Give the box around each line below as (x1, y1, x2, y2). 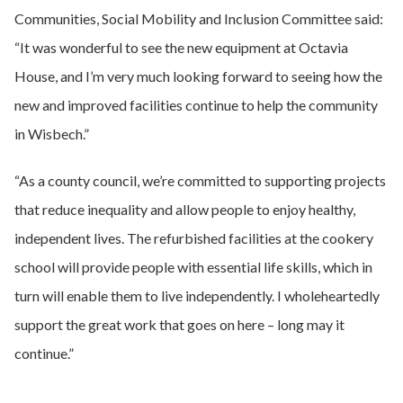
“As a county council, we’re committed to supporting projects (14, 172, 386, 189)
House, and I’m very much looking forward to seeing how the (14, 67, 382, 85)
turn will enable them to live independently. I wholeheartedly (14, 287, 380, 304)
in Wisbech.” (14, 125, 89, 142)
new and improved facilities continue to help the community (14, 96, 378, 113)
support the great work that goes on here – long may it (14, 316, 345, 333)
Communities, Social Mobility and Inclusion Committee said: (14, 10, 383, 27)
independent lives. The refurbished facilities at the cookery (14, 229, 373, 246)
